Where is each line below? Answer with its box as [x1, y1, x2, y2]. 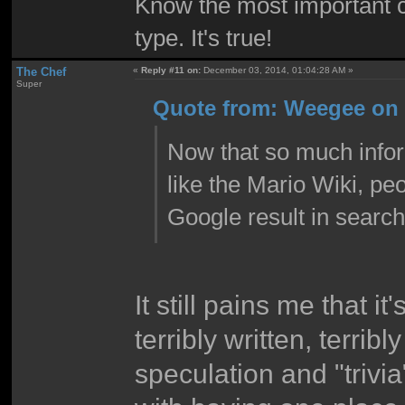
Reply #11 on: [141, 65, 202, 76]
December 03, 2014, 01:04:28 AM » [201, 65, 354, 76]
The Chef [15, 65, 66, 80]
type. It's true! [135, 24, 273, 51]
